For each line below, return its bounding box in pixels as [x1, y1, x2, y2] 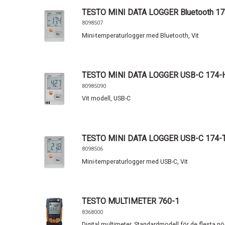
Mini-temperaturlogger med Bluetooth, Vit [82, 31, 199, 39]
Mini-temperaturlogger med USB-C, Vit [82, 157, 188, 165]
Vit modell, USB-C [82, 94, 131, 102]
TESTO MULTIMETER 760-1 [82, 196, 180, 206]
